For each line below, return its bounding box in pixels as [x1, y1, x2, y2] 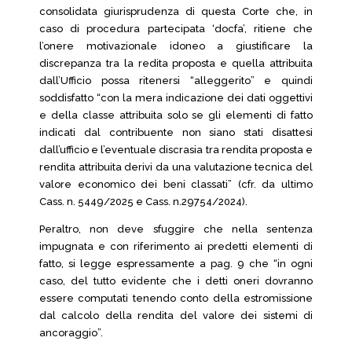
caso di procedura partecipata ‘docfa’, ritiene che [39, 23, 313, 35]
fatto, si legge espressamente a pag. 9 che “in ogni [39, 258, 313, 269]
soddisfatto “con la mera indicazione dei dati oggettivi [39, 92, 313, 104]
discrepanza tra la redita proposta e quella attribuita [39, 57, 313, 69]
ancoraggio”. [39, 327, 103, 339]
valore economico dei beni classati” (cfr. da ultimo [39, 178, 313, 190]
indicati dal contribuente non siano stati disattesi [39, 126, 313, 138]
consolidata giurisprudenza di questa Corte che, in [39, 5, 313, 17]
